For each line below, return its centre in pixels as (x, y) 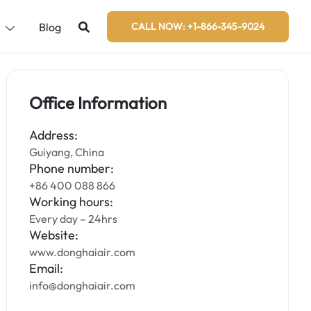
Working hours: (72, 202)
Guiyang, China (67, 152)
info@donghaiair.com (83, 285)
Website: (54, 235)
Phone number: (72, 168)
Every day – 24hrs (74, 219)
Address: (54, 135)
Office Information (98, 103)
